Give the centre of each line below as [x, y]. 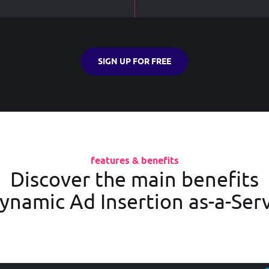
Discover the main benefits [134, 179]
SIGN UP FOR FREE [134, 62]
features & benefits [134, 160]
